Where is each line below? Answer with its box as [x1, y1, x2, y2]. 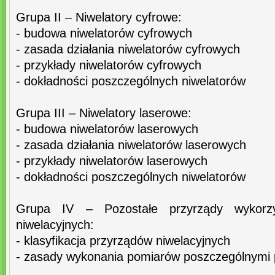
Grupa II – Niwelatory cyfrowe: [16, 10, 182, 25]
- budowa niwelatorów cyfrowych [16, 26, 192, 41]
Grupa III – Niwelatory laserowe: [16, 106, 192, 120]
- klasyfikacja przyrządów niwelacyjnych [16, 234, 230, 248]
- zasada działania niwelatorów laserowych [16, 138, 246, 152]
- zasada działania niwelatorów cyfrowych [16, 42, 240, 56]
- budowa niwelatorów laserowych [16, 122, 198, 136]
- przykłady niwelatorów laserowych [16, 154, 207, 168]
